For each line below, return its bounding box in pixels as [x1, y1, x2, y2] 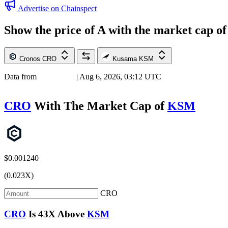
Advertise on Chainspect [18, 4, 97, 13]
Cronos [17, 54, 42, 63]
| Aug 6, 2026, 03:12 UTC [74, 72, 161, 81]
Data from [4, 72, 39, 81]
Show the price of [4, 23, 97, 37]
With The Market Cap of [31, 99, 167, 113]
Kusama [110, 54, 139, 63]
